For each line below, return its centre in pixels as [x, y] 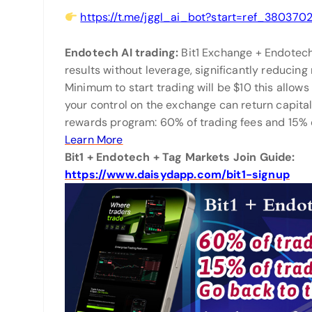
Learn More [94, 140]
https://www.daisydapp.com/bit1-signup [177, 174]
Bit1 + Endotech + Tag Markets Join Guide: [181, 157]
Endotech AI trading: [123, 53]
